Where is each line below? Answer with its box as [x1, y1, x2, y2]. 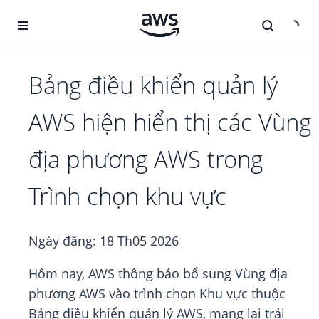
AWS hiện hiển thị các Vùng [28, 106, 311, 139]
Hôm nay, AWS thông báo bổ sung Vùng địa [28, 265, 288, 283]
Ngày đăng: [28, 232, 100, 250]
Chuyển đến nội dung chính [6, 7, 140, 21]
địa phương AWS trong [28, 143, 263, 176]
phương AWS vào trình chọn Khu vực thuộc [28, 285, 286, 303]
